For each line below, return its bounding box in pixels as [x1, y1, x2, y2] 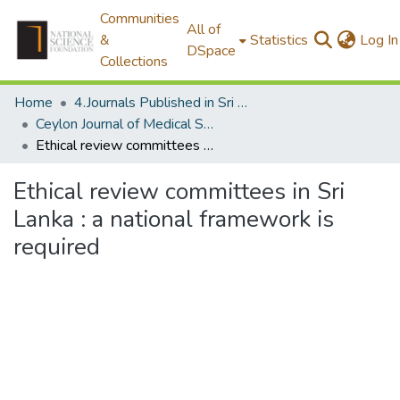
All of [187, 20, 221, 39]
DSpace [187, 41, 237, 61]
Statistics [250, 30, 309, 50]
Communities [100, 9, 180, 29]
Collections [100, 52, 169, 71]
